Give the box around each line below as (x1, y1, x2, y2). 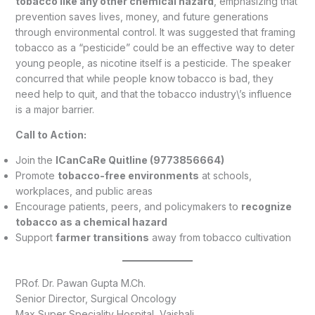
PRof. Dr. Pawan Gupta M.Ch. (15, 276, 146, 289)
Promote (15, 169, 58, 181)
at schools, (198, 169, 252, 181)
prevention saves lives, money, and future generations (15, 10, 269, 22)
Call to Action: (15, 128, 86, 141)
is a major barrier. (15, 103, 94, 115)
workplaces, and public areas (15, 184, 153, 197)
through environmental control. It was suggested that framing (15, 25, 295, 38)
